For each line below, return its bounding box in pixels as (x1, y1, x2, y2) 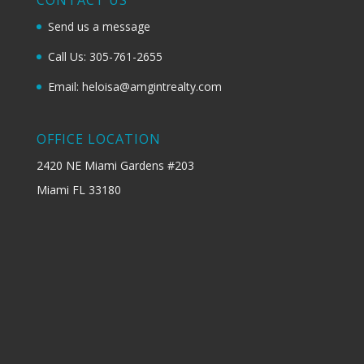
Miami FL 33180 (36, 181, 121, 197)
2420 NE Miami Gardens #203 (36, 157, 194, 173)
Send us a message (47, 18, 150, 34)
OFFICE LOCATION (36, 129, 161, 148)
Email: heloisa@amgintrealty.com (47, 78, 222, 94)
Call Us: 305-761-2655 (47, 48, 162, 64)
